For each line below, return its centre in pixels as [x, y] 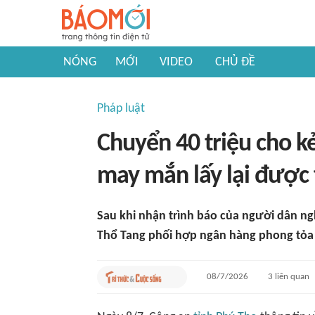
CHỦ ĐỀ [235, 62]
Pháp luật [121, 109]
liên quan [291, 277]
